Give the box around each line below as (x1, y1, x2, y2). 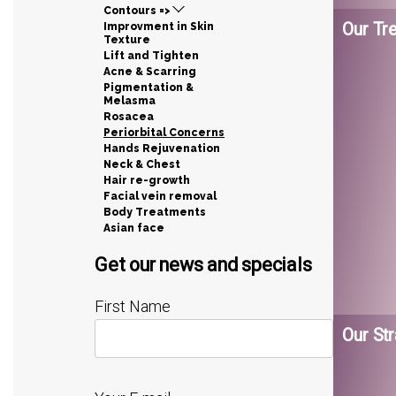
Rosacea (103, 110, 154, 123)
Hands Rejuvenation (103, 141, 220, 155)
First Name (95, 296, 171, 316)
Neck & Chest (103, 157, 180, 171)
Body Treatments (103, 205, 206, 218)
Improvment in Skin (103, 19, 214, 33)
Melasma (103, 94, 156, 107)
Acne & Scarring (103, 65, 196, 78)
